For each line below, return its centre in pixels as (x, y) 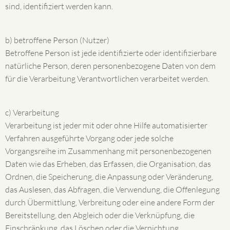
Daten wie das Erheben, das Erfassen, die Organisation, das (108, 164)
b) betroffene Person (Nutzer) (57, 40)
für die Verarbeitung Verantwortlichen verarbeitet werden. (107, 79)
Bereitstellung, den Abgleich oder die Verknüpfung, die (100, 215)
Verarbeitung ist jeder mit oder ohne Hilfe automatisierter (106, 125)
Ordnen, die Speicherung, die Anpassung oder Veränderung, (109, 177)
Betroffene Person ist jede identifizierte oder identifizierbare (111, 53)
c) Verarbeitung (32, 112)
